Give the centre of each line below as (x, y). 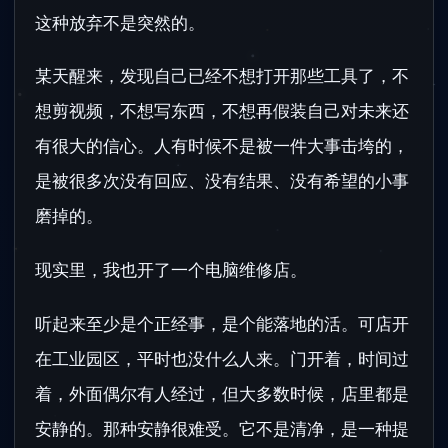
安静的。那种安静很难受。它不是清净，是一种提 (222, 428)
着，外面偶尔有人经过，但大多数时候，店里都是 (222, 393)
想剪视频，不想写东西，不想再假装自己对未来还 (222, 111)
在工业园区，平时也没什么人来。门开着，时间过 (222, 358)
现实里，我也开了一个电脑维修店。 (171, 269)
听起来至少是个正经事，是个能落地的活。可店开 (222, 323)
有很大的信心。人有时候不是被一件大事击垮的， (222, 146)
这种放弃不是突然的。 (120, 22)
